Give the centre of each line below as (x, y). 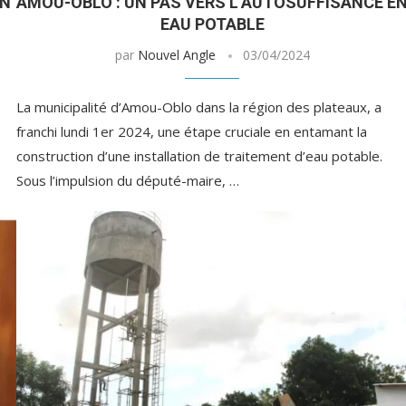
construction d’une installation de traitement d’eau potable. (199, 156)
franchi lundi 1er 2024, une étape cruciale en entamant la (191, 132)
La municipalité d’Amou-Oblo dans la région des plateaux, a (198, 107)
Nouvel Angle (176, 55)
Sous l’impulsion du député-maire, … (127, 181)
